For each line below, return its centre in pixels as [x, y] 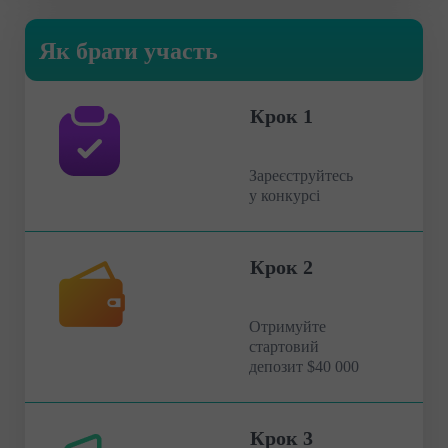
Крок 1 [281, 115]
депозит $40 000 [304, 366]
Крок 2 [281, 266]
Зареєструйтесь [301, 175]
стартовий [284, 346]
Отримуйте [287, 326]
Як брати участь [128, 50]
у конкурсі [284, 195]
